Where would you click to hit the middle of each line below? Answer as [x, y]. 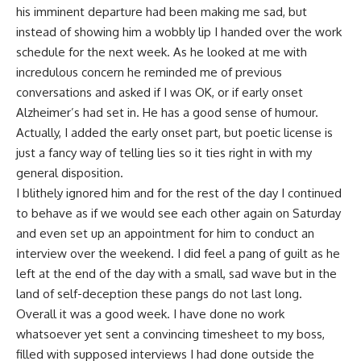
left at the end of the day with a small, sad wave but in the [176, 274]
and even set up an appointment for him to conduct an [165, 234]
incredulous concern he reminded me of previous [149, 73]
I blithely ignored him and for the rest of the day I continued [179, 193]
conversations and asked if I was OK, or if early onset [160, 93]
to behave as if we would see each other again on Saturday [178, 214]
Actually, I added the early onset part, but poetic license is [174, 133]
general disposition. [70, 173]
